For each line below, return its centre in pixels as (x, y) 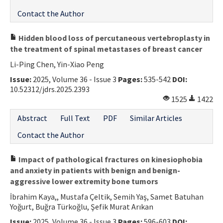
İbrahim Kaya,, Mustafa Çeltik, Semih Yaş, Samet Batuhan (107, 196)
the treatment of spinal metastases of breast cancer (106, 49)
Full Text (75, 118)
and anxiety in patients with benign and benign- (95, 170)
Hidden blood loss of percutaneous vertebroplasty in (113, 38)
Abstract (32, 118)
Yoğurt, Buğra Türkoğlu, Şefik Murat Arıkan (82, 206)
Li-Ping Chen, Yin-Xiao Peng (57, 64)
